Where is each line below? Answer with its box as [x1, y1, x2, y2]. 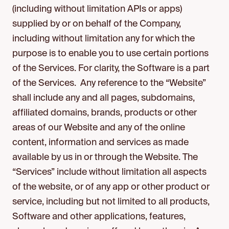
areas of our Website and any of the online [12, 123, 185, 132]
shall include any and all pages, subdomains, [12, 94, 195, 103]
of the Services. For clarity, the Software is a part [12, 64, 210, 73]
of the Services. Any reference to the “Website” [12, 79, 206, 88]
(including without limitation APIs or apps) [12, 5, 182, 14]
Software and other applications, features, [12, 212, 186, 221]
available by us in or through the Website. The [12, 153, 198, 162]
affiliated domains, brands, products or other [12, 108, 197, 118]
